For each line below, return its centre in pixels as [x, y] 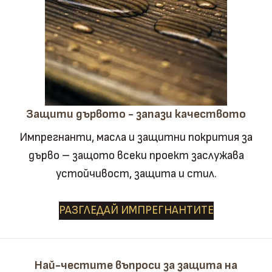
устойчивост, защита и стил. [136, 174]
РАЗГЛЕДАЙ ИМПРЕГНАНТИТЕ [136, 210]
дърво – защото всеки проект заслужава [136, 156]
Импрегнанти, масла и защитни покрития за [136, 138]
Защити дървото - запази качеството [136, 114]
